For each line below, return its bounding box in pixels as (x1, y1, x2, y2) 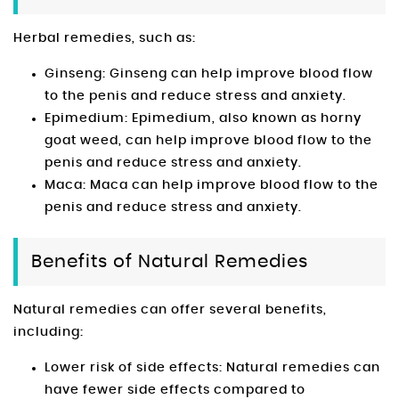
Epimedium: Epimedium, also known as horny (45, 112, 362, 126)
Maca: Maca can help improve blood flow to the (45, 179, 379, 192)
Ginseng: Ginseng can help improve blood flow (45, 68, 373, 81)
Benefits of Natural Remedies (31, 253, 308, 272)
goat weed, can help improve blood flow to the (45, 134, 372, 148)
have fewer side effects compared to (45, 384, 305, 397)
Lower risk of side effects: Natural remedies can (45, 362, 380, 375)
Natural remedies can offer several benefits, (13, 304, 327, 317)
